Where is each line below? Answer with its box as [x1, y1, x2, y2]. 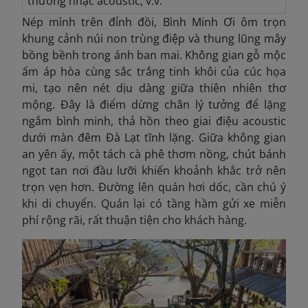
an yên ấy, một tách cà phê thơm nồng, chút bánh [22, 146, 286, 162]
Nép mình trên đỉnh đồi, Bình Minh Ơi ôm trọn [22, 14, 286, 30]
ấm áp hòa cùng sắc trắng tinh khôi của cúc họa [22, 63, 286, 79]
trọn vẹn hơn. [22, 179, 99, 195]
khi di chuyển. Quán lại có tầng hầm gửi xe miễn [22, 195, 286, 211]
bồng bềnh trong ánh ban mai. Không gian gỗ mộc [22, 47, 286, 63]
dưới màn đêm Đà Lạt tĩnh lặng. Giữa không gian [22, 129, 286, 145]
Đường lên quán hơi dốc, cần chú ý [98, 179, 287, 195]
